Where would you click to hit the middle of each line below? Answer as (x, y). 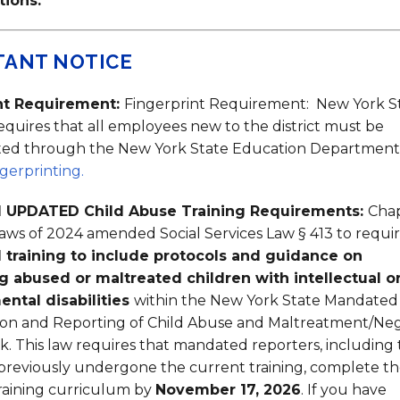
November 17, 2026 (228, 390)
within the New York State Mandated (266, 300)
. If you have (344, 390)
